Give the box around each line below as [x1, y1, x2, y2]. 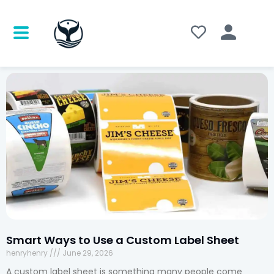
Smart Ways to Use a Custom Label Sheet [6, 232, 239, 248]
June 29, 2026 [61, 248, 113, 259]
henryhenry [6, 248, 50, 259]
